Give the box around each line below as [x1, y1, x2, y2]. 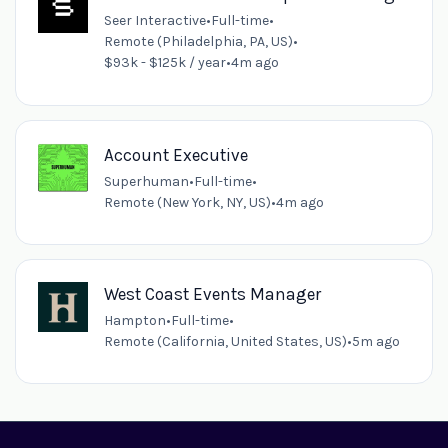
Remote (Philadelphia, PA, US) [103, 33, 293, 51]
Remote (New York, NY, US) [103, 193, 271, 211]
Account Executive [103, 144, 248, 165]
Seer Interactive [103, 12, 206, 30]
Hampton [103, 311, 166, 329]
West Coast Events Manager [103, 283, 321, 304]
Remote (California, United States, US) [103, 332, 347, 350]
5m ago [351, 332, 400, 350]
